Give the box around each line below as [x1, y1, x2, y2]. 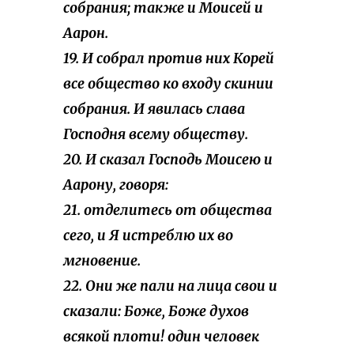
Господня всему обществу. [63, 126, 248, 144]
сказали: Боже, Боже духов [63, 303, 249, 321]
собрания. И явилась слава [63, 100, 245, 119]
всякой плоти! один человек [63, 328, 259, 346]
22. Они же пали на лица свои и [63, 277, 277, 296]
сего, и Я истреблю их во [63, 227, 233, 245]
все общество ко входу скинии [63, 75, 273, 93]
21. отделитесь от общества [63, 201, 272, 220]
